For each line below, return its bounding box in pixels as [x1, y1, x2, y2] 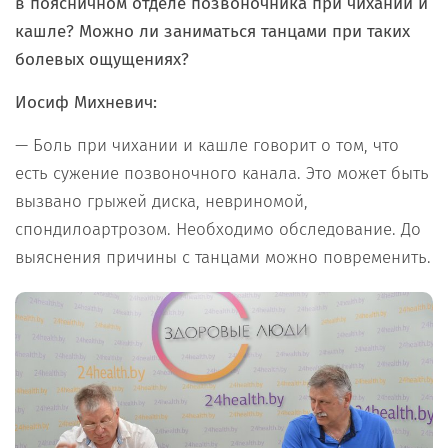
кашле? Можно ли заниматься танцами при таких [15, 20, 410, 42]
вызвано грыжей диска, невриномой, [15, 190, 308, 212]
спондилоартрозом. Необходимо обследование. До [15, 218, 421, 240]
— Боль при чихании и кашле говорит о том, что [15, 134, 399, 156]
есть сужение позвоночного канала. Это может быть [15, 162, 429, 184]
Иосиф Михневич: [15, 91, 157, 113]
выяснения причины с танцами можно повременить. [15, 246, 431, 268]
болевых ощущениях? [15, 48, 194, 70]
